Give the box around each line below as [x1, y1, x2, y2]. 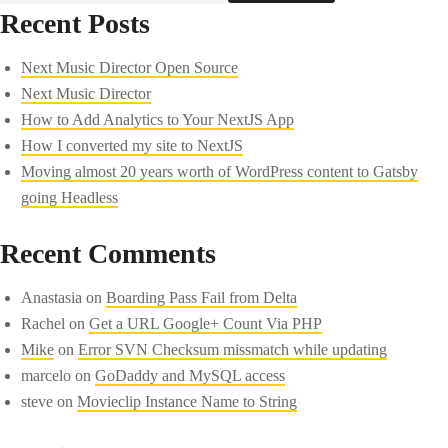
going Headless [21, 188, 119, 206]
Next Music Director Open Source [21, 58, 239, 76]
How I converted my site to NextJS [21, 136, 244, 154]
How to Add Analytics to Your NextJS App [21, 110, 295, 128]
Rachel [21, 314, 66, 332]
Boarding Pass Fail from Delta [106, 288, 298, 306]
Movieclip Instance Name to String [77, 392, 298, 410]
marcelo [21, 366, 72, 384]
